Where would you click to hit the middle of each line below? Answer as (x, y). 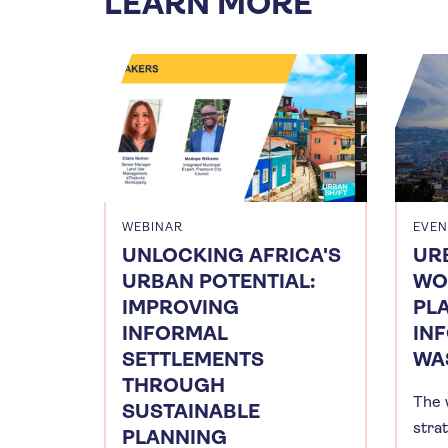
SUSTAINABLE (191, 411)
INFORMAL (175, 333)
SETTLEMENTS (193, 359)
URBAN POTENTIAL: (218, 281)
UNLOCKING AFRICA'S (231, 255)
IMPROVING (180, 307)
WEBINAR (152, 226)
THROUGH (173, 385)
